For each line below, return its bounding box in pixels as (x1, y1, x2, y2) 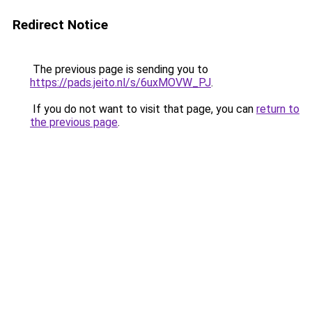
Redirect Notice (13, 17, 108, 33)
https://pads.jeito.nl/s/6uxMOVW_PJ (30, 76, 211, 89)
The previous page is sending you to (30, 63, 208, 76)
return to (256, 102, 299, 116)
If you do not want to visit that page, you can (30, 102, 256, 116)
